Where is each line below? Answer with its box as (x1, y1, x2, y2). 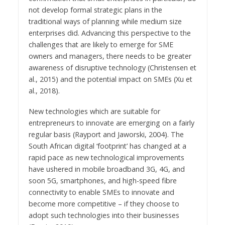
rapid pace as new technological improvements (28, 152, 184, 162)
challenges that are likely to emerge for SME (28, 39, 173, 49)
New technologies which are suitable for (28, 106, 160, 116)
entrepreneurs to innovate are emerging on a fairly (28, 118, 194, 128)
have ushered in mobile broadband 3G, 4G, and (28, 164, 185, 174)
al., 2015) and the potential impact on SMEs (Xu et (28, 74, 192, 84)
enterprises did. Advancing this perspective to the (28, 28, 191, 38)
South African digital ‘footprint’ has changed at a (28, 141, 186, 151)
